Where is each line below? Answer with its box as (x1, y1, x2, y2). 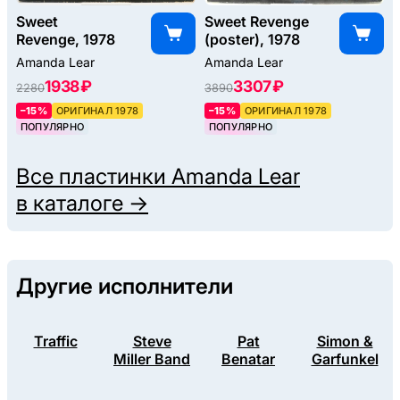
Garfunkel (311, 350, 379, 369)
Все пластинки (16, 163, 171, 190)
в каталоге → (16, 190, 148, 217)
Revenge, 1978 (16, 30, 115, 49)
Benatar (221, 350, 275, 369)
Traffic (33, 332, 78, 351)
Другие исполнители (16, 273, 233, 300)
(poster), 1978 (204, 30, 300, 49)
